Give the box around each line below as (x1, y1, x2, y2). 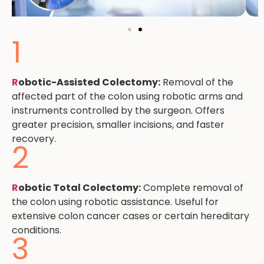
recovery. (12, 132, 56, 146)
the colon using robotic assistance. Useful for (12, 195, 219, 209)
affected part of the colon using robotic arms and (12, 90, 243, 104)
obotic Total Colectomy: (18, 181, 141, 195)
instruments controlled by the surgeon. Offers (12, 104, 225, 118)
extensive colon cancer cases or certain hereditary (12, 209, 249, 223)
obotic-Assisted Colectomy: (18, 75, 160, 90)
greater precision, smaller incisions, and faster (12, 118, 225, 132)
